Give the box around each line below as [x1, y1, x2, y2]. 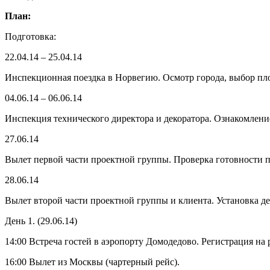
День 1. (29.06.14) [5, 216, 77, 227]
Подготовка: [5, 31, 56, 42]
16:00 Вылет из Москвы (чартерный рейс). [5, 257, 180, 268]
